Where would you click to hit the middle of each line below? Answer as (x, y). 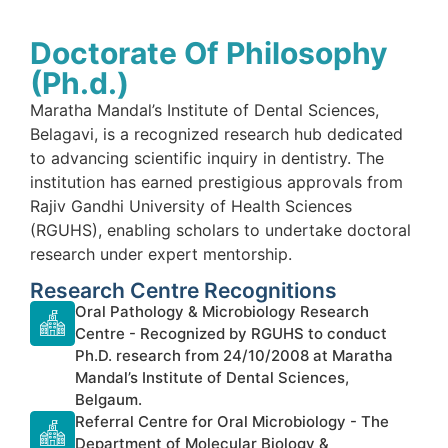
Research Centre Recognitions (183, 290)
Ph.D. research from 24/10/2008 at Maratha (234, 355)
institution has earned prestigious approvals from (216, 181)
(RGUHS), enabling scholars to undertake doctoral (220, 229)
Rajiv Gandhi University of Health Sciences (191, 205)
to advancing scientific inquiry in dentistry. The (207, 157)
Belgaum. (108, 399)
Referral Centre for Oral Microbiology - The (232, 421)
